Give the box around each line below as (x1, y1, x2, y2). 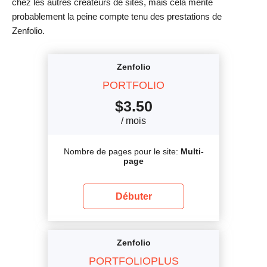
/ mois (121, 115, 146, 126)
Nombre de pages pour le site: (63, 146, 181, 156)
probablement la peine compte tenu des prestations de (12, 11, 222, 21)
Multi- (180, 146, 204, 156)
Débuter (115, 191, 152, 201)
